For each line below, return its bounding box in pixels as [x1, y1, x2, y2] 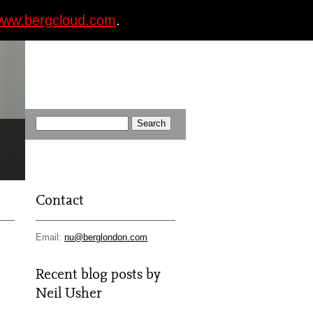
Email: [36, 232, 64, 242]
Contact [36, 191, 84, 209]
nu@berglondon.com [64, 232, 147, 242]
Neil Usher [36, 284, 102, 302]
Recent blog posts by [36, 265, 161, 283]
